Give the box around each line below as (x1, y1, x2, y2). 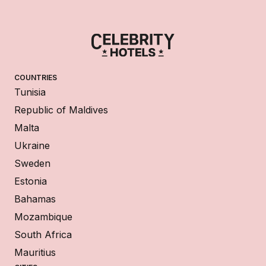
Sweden (14, 157, 50, 170)
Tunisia (14, 86, 46, 99)
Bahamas (14, 193, 56, 205)
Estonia (14, 175, 47, 188)
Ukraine (14, 140, 50, 152)
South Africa (14, 229, 72, 241)
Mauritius (14, 246, 56, 259)
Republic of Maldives (14, 104, 108, 116)
